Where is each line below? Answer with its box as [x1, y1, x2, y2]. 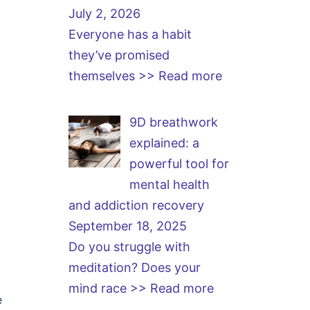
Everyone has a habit [68, 27, 192, 42]
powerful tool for [129, 156, 229, 171]
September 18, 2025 [68, 219, 187, 233]
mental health [129, 177, 210, 192]
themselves [68, 69, 138, 83]
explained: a [129, 136, 199, 150]
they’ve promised [68, 48, 170, 62]
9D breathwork [129, 115, 218, 129]
